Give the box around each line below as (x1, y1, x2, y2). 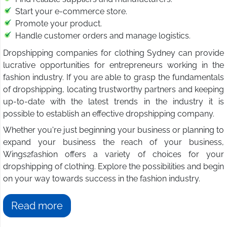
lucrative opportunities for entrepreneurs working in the (3, 60, 224, 70)
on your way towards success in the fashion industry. (3, 174, 200, 184)
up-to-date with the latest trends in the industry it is (3, 97, 224, 107)
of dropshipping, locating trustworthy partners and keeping (3, 85, 224, 95)
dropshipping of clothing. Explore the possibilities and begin (3, 162, 224, 172)
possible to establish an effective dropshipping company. (3, 109, 214, 119)
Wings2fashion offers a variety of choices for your (3, 149, 224, 160)
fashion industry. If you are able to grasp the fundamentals (3, 72, 224, 83)
